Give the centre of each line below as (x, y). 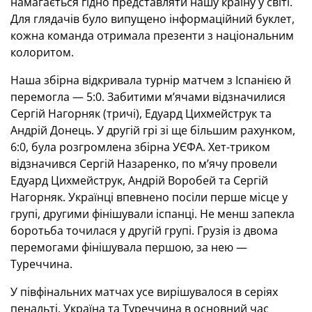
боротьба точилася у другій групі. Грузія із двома (144, 231)
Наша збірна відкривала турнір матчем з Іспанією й (151, 80)
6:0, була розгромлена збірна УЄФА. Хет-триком (140, 147)
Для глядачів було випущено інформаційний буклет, (153, 19)
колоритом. (42, 52)
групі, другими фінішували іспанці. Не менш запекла (153, 214)
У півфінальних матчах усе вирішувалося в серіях (144, 292)
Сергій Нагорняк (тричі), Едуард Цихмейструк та (141, 114)
